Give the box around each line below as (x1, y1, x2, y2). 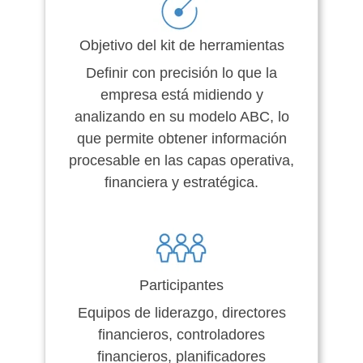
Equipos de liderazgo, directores (77, 304, 286, 321)
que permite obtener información (76, 130, 287, 147)
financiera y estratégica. (105, 173, 258, 190)
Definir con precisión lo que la (86, 64, 277, 81)
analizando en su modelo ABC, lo (74, 108, 289, 125)
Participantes (139, 276, 224, 293)
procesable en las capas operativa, (69, 152, 294, 169)
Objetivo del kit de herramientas (79, 36, 284, 53)
